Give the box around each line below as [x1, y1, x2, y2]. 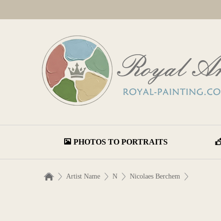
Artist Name [66, 173, 100, 180]
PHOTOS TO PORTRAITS [73, 138, 168, 146]
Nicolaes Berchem [130, 173, 180, 180]
